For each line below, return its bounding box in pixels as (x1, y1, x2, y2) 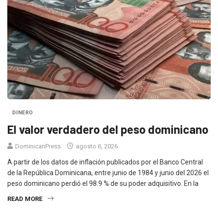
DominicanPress (15, 142, 61, 150)
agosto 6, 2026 (74, 142, 118, 150)
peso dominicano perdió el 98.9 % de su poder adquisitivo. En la (7, 179, 199, 187)
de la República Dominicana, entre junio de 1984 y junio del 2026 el (7, 168, 209, 177)
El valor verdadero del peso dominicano (7, 122, 208, 136)
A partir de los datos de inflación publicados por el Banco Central (7, 158, 203, 166)
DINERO (12, 109, 33, 116)
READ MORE (7, 195, 42, 202)
